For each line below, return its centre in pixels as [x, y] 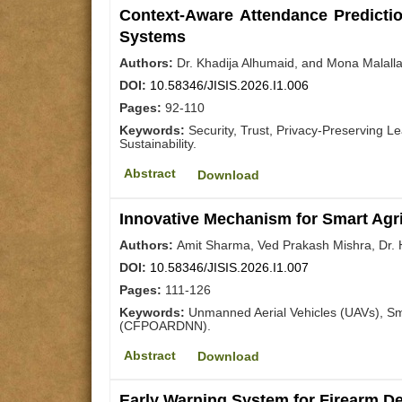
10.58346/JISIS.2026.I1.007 [229, 267]
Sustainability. [158, 144]
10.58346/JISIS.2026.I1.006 [229, 86]
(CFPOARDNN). [165, 325]
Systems [153, 37]
